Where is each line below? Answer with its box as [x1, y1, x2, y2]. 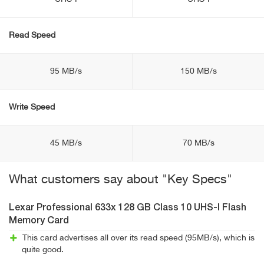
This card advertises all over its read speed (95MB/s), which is [22, 234, 255, 242]
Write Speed [9, 103, 55, 111]
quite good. [22, 246, 64, 254]
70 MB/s [182, 139, 214, 147]
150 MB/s [180, 67, 217, 75]
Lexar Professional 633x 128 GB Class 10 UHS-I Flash [9, 203, 246, 213]
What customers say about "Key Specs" [9, 174, 232, 186]
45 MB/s [50, 139, 82, 147]
